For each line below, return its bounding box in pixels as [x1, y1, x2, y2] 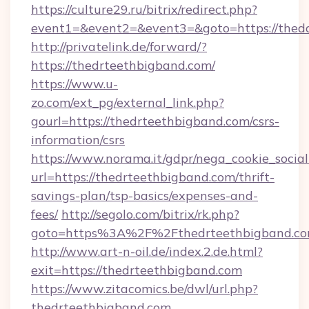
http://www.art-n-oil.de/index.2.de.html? [31, 243, 263, 259]
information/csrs [31, 132, 125, 148]
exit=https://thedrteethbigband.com [31, 262, 242, 278]
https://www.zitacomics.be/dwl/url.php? [31, 281, 258, 297]
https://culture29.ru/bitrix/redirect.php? [31, 1, 257, 17]
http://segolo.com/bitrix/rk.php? [61, 206, 239, 222]
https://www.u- [31, 76, 118, 92]
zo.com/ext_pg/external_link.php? [31, 94, 224, 110]
